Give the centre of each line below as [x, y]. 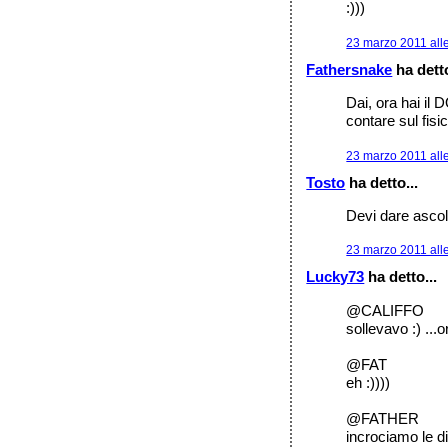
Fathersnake [349, 69]
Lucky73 [335, 277]
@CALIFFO [385, 310]
